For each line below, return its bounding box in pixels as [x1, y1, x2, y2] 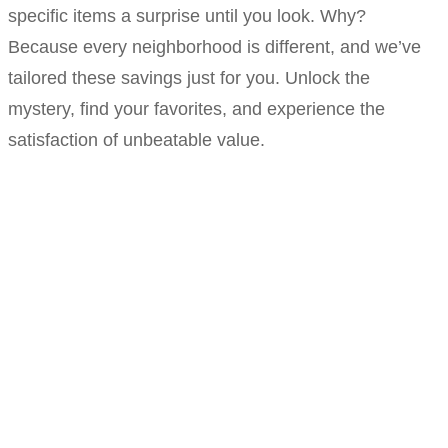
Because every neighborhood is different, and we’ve [8, 37, 421, 58]
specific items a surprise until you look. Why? [8, 6, 366, 27]
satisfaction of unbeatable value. [8, 130, 265, 151]
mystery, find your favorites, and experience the [8, 99, 385, 120]
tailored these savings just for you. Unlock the [8, 68, 370, 89]
